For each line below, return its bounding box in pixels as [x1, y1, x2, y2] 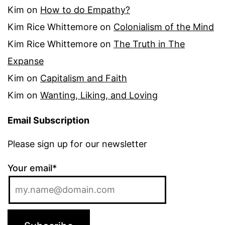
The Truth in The [114, 38, 185, 49]
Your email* [8, 162, 57, 173]
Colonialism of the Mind [114, 21, 214, 32]
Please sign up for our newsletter [8, 138, 147, 149]
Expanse [8, 55, 44, 66]
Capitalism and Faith [40, 72, 127, 83]
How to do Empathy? [40, 4, 130, 15]
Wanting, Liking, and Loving [40, 89, 158, 100]
